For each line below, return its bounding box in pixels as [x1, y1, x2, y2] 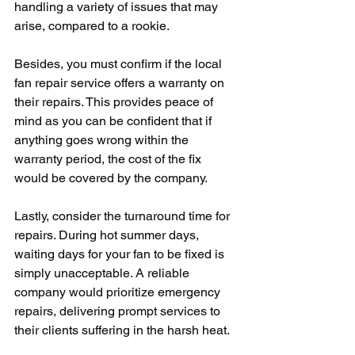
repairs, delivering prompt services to [14, 303, 223, 319]
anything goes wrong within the [14, 132, 192, 147]
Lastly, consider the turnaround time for [14, 208, 233, 223]
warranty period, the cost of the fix [14, 151, 204, 166]
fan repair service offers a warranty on [14, 75, 227, 90]
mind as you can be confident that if [14, 113, 215, 128]
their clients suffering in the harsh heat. [14, 323, 230, 338]
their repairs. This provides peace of [14, 94, 216, 109]
